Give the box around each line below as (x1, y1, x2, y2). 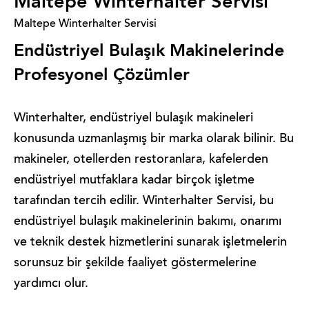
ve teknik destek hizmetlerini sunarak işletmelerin (14, 237, 287, 249)
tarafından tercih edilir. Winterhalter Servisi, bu (14, 195, 274, 208)
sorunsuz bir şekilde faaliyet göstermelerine (14, 257, 257, 270)
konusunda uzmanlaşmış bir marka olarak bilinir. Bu (14, 133, 294, 146)
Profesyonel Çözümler (14, 67, 190, 84)
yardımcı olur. (14, 278, 88, 290)
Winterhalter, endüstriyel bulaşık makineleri (14, 112, 253, 125)
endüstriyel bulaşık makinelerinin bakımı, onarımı (14, 216, 281, 228)
